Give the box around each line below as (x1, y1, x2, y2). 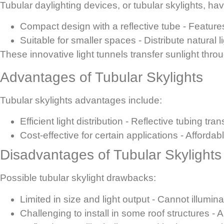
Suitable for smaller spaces (20, 35, 136, 46)
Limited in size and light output (20, 193, 149, 204)
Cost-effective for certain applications (20, 130, 178, 141)
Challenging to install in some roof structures (20, 207, 209, 218)
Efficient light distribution (20, 116, 123, 127)
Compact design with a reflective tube (20, 21, 180, 32)
